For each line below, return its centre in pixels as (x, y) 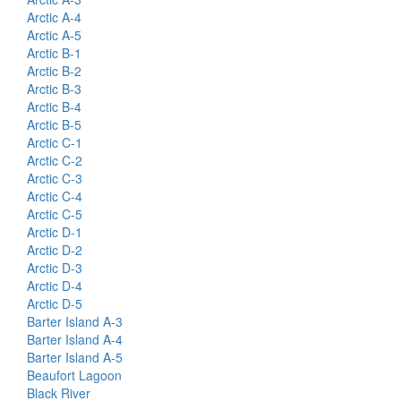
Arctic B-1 (54, 53)
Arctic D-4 (55, 286)
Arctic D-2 (55, 250)
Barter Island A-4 (75, 339)
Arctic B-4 (54, 107)
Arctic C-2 (55, 160)
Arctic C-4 (55, 196)
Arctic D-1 (55, 232)
